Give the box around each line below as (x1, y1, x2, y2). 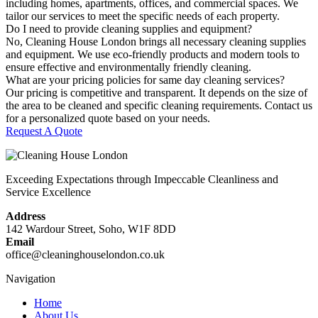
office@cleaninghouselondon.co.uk (6, 248, 165, 261)
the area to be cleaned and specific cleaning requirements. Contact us (6, 99, 312, 112)
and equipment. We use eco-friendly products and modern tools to (6, 48, 300, 61)
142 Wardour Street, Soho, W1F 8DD (6, 223, 176, 236)
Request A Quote (6, 125, 82, 138)
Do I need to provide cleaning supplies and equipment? (6, 23, 252, 35)
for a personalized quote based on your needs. (6, 112, 210, 125)
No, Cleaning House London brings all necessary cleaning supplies (6, 35, 306, 48)
